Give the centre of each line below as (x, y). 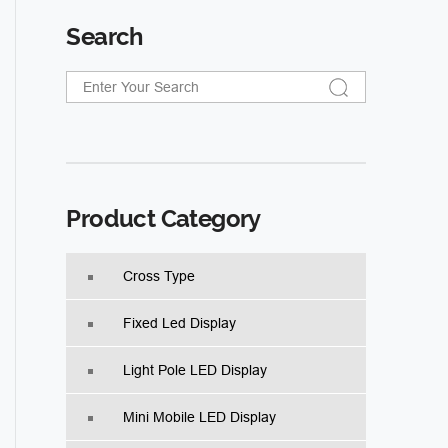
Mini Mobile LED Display (200, 417)
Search (104, 36)
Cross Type (159, 276)
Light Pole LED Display (195, 370)
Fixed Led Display (180, 323)
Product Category (163, 219)
